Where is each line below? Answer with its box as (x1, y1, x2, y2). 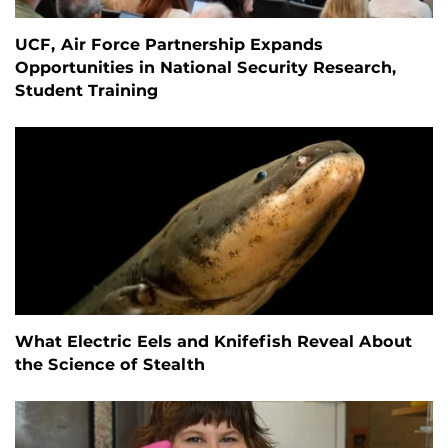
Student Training (15, 80, 159, 100)
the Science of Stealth (15, 354, 205, 374)
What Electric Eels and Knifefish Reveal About (15, 331, 412, 351)
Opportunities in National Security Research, (15, 57, 397, 77)
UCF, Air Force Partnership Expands (15, 34, 323, 54)
